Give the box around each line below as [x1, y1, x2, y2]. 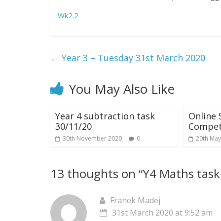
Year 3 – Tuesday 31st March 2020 [59, 52, 205, 64]
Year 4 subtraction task [55, 110, 155, 122]
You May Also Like [69, 80, 175, 98]
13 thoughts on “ [50, 165, 143, 182]
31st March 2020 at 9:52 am [112, 207, 213, 219]
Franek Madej [110, 195, 160, 206]
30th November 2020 [63, 134, 122, 143]
